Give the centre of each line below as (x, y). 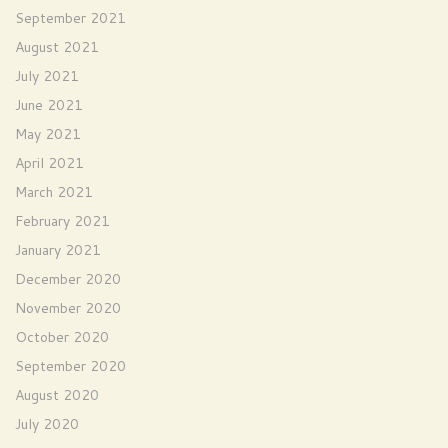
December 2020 (68, 279)
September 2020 (70, 366)
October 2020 (62, 337)
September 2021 (70, 18)
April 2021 (49, 163)
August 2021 (57, 47)
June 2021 (49, 105)
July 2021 (47, 76)
